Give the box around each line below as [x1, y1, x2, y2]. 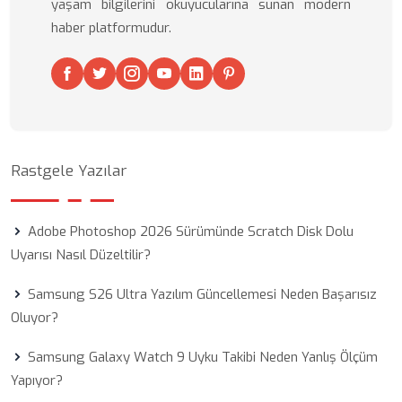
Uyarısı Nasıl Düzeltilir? [11, 246, 151, 264]
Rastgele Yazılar [11, 161, 127, 181]
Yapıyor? [11, 371, 63, 389]
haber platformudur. [51, 19, 171, 37]
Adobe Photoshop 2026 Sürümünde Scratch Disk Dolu [28, 223, 354, 240]
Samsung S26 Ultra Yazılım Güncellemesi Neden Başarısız [28, 285, 377, 303]
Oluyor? [11, 309, 58, 327]
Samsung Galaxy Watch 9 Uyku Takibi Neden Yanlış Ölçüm [28, 348, 378, 366]
